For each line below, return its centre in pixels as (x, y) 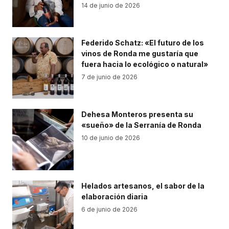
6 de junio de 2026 (109, 209)
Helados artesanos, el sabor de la (143, 186)
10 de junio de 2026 (111, 138)
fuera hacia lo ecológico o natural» (145, 64)
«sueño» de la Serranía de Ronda (141, 125)
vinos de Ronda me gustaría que (140, 53)
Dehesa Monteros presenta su (137, 114)
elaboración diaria (114, 197)
